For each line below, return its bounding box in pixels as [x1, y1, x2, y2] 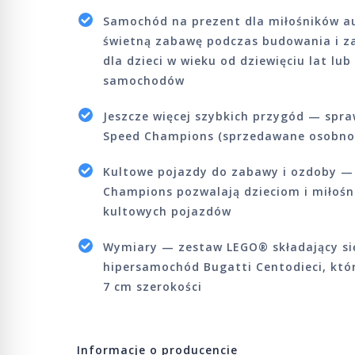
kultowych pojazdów [103, 204, 231, 219]
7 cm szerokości [103, 279, 202, 294]
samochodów [103, 73, 185, 88]
